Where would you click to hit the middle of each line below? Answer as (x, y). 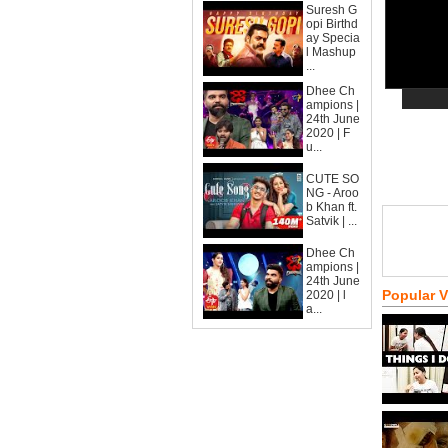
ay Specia (333, 38)
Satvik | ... (331, 221)
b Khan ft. (331, 207)
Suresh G (331, 10)
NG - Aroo (332, 193)
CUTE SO (332, 179)
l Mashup (331, 52)
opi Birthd (332, 24)
